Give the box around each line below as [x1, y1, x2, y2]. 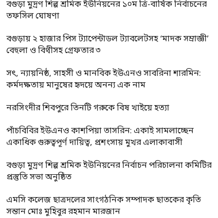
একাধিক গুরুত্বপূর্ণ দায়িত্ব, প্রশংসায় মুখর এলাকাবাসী [6, 137, 182, 148]
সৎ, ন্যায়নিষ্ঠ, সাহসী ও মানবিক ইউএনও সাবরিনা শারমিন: [6, 68, 201, 79]
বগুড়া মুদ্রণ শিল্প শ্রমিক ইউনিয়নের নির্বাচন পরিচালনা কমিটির [6, 160, 212, 171]
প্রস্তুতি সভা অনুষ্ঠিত [6, 171, 72, 183]
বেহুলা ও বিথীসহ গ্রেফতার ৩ [6, 45, 101, 56]
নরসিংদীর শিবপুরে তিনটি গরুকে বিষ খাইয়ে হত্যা [6, 102, 169, 114]
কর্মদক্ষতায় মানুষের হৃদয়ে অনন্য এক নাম [6, 79, 145, 91]
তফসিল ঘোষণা [6, 10, 59, 22]
